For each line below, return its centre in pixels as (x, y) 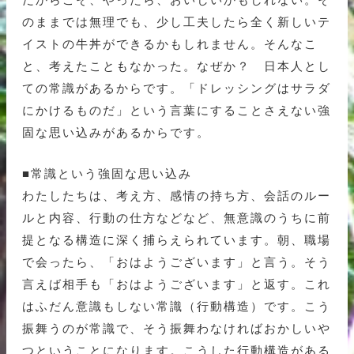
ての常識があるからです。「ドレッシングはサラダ (177, 88)
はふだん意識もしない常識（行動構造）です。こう (177, 307)
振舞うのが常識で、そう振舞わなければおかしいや (177, 329)
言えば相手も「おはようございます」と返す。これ (177, 284)
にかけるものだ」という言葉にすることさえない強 (177, 111)
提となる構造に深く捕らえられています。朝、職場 (177, 240)
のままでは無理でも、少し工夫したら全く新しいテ (177, 22)
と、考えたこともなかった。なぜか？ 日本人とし (177, 66)
